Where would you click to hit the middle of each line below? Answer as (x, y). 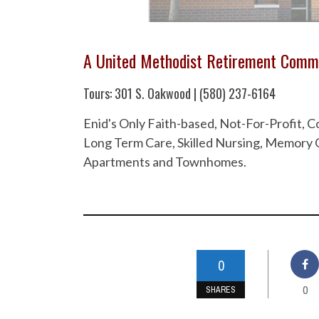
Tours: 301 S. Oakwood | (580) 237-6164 (179, 93)
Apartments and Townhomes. (165, 161)
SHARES (221, 289)
